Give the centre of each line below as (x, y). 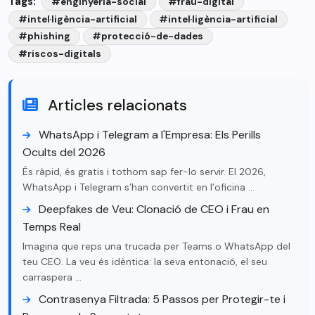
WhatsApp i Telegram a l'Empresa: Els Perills (148, 134)
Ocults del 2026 (64, 152)
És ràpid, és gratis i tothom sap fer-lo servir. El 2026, (144, 171)
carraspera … (52, 277)
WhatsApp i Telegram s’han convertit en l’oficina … (139, 187)
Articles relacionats (115, 105)
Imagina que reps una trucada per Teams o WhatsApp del (156, 246)
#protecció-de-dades (148, 37)
